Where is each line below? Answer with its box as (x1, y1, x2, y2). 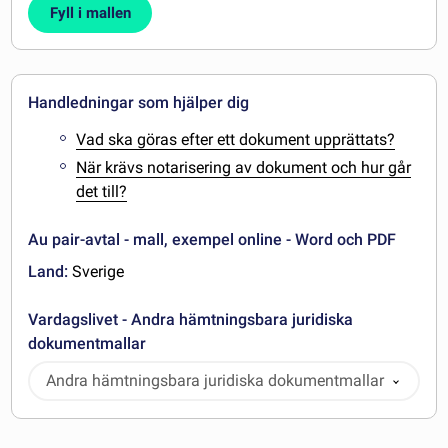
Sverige (68, 262, 125, 282)
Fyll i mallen (49, 3, 131, 22)
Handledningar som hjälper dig (28, 92, 250, 112)
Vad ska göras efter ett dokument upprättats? (76, 129, 396, 149)
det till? (76, 182, 128, 202)
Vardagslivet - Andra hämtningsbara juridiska (28, 310, 354, 330)
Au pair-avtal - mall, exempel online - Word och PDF (28, 230, 397, 250)
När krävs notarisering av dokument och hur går (76, 158, 412, 178)
